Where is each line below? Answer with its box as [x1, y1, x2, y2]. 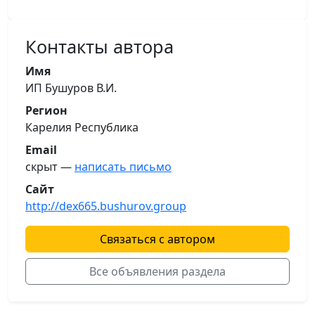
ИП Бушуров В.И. [25, 79, 117, 96]
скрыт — [25, 158, 75, 174]
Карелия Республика [25, 119, 139, 135]
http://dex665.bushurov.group [25, 198, 186, 214]
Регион [25, 102, 67, 118]
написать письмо [75, 158, 172, 174]
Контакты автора [25, 34, 174, 58]
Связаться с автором [100, 231, 215, 247]
